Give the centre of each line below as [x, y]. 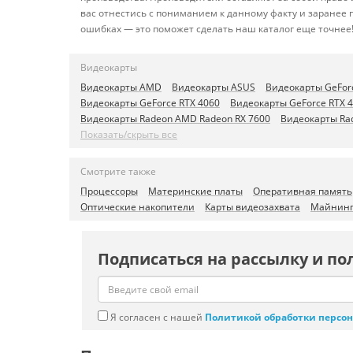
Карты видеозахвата [253, 207]
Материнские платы [195, 191]
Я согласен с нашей [156, 317]
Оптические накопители [137, 207]
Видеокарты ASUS [214, 87]
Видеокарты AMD [121, 87]
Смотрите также [118, 171]
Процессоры [109, 191]
